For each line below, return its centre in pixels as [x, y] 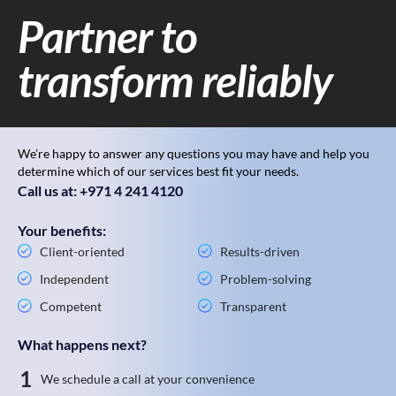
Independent [74, 278]
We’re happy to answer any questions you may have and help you [194, 153]
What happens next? [82, 344]
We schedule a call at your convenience [148, 378]
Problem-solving [266, 278]
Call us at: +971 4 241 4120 [100, 190]
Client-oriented [82, 251]
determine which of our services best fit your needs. [158, 171]
